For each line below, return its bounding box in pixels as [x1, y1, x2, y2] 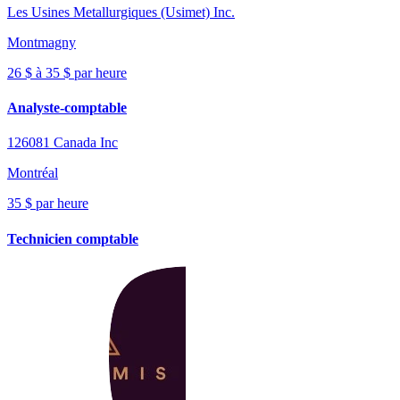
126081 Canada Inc [7, 135, 118, 151]
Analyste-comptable [7, 100, 127, 116]
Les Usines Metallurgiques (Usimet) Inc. [7, 4, 235, 20]
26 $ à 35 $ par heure [7, 64, 127, 80]
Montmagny [7, 34, 76, 50]
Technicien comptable [7, 230, 138, 246]
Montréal [7, 165, 58, 181]
